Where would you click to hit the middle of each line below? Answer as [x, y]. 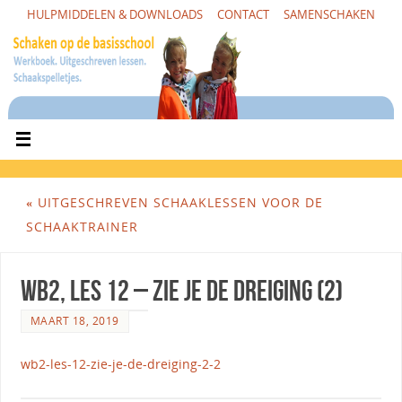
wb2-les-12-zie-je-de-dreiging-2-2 [120, 364]
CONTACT [243, 14]
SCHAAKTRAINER [82, 227]
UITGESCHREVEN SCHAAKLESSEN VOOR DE [178, 203]
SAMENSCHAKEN [329, 14]
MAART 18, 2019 [74, 321]
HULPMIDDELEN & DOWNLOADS [115, 14]
